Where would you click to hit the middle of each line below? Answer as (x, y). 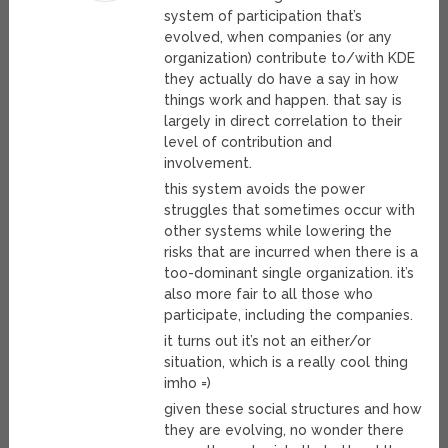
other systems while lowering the (277, 231)
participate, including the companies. (288, 315)
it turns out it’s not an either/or (267, 341)
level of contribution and (247, 142)
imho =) (187, 383)
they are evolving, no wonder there (283, 430)
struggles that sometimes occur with (289, 210)
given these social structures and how (292, 409)
